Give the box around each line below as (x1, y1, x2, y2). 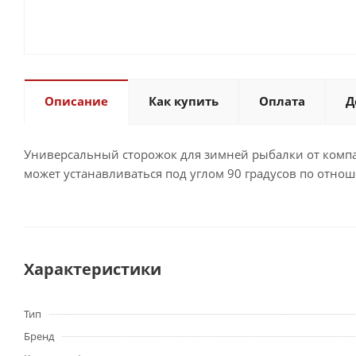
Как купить (149, 93, 219, 109)
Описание (44, 93, 108, 109)
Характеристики (24, 258, 161, 280)
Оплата (259, 93, 305, 109)
